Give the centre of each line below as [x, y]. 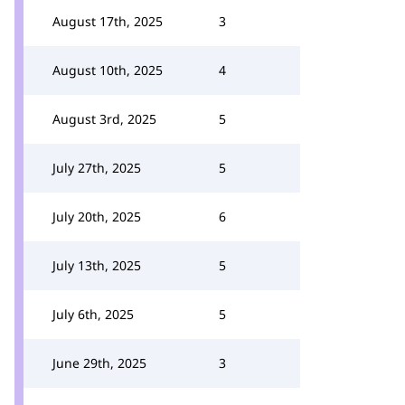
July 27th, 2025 [97, 168]
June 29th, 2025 [99, 363]
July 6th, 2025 [93, 314]
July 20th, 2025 [97, 217]
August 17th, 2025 [108, 21]
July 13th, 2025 [97, 265]
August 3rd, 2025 [104, 119]
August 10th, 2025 [108, 70]
